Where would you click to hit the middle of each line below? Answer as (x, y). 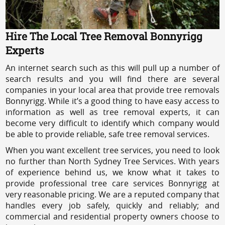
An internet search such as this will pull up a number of (113, 68)
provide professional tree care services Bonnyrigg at (113, 183)
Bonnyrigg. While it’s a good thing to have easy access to (113, 101)
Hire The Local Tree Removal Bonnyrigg (104, 36)
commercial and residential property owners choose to (113, 216)
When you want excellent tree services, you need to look (113, 150)
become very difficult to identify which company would (113, 123)
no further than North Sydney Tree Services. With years (113, 161)
